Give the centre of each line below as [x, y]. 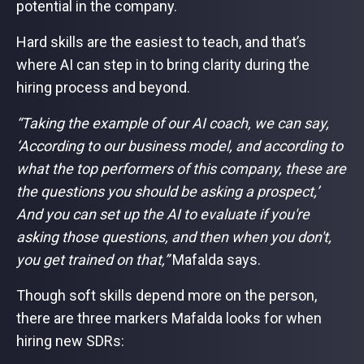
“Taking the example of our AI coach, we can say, [173, 123]
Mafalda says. [217, 260]
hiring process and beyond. [103, 87]
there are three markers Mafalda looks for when [169, 318]
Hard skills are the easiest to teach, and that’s [161, 42]
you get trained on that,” [93, 260]
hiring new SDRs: [72, 341]
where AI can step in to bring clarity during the [163, 65]
